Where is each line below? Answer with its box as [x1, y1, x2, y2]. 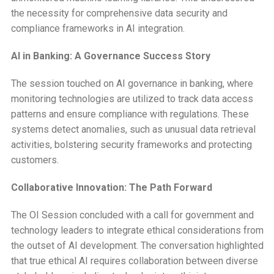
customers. [10, 154, 59, 166]
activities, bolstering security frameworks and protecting [10, 138, 252, 150]
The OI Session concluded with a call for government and [10, 209, 254, 221]
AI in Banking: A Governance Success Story [10, 50, 210, 62]
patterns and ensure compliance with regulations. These [10, 108, 249, 120]
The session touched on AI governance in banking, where [10, 77, 253, 89]
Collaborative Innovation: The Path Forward [10, 181, 212, 193]
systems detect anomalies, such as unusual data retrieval [10, 123, 256, 135]
